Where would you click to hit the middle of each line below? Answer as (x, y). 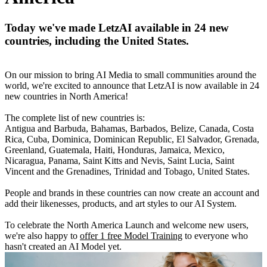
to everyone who (215, 235)
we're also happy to (42, 235)
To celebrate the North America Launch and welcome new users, (127, 225)
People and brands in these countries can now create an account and (132, 193)
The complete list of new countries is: (75, 117)
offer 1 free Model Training (131, 235)
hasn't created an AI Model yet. (63, 246)
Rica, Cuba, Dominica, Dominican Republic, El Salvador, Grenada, (132, 139)
